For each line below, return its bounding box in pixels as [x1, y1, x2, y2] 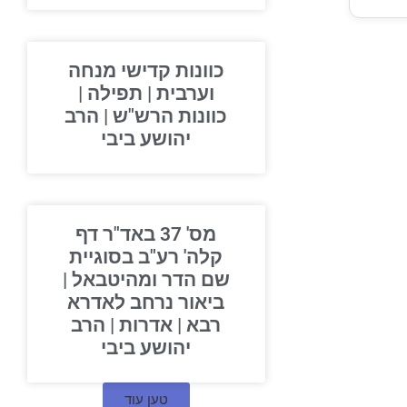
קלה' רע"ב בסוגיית [87, 246, 242, 268]
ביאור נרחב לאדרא [85, 292, 243, 313]
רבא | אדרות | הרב [89, 314, 240, 336]
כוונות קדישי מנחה [85, 60, 243, 82]
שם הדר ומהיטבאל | [80, 269, 248, 291]
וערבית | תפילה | [95, 83, 233, 104]
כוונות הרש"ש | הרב [83, 105, 246, 127]
